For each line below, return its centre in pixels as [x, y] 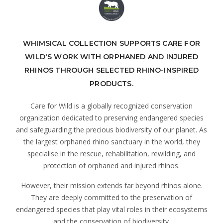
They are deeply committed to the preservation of [111, 197]
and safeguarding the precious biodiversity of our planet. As [111, 129]
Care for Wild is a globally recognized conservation [111, 106]
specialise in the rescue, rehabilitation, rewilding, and [111, 153]
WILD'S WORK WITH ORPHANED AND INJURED [111, 56]
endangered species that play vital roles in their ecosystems [111, 209]
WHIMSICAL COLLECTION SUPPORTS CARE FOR [111, 43]
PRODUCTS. [111, 83]
